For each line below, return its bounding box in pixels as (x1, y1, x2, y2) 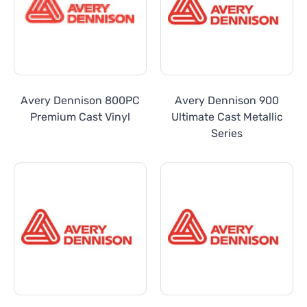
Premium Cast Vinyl (30, 110, 130, 123)
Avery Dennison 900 (175, 93, 279, 107)
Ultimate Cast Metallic (171, 110, 283, 123)
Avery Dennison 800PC (21, 93, 140, 107)
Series (211, 126, 243, 140)
